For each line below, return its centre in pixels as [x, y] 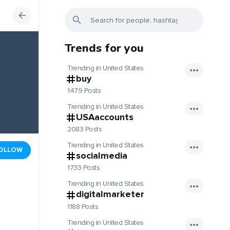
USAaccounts [105, 117]
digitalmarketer [110, 194]
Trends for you [104, 48]
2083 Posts [84, 129]
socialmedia [102, 156]
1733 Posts [83, 168]
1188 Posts [83, 206]
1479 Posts [84, 91]
